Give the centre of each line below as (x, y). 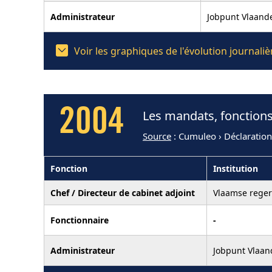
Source (157, 136)
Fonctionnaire (80, 220)
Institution (236, 168)
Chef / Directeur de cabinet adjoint (123, 192)
